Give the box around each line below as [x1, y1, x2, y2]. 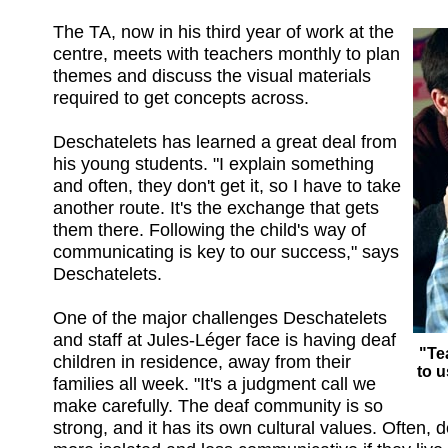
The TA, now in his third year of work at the [53, 21, 394, 42]
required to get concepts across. [53, 87, 309, 108]
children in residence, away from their [53, 351, 351, 372]
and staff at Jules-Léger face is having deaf [53, 329, 396, 350]
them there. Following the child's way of [53, 219, 366, 240]
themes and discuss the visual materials [53, 65, 371, 86]
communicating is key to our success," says [53, 241, 399, 262]
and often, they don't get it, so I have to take [53, 175, 401, 196]
